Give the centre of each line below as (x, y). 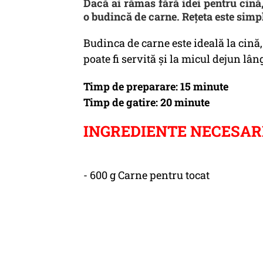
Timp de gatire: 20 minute (146, 102)
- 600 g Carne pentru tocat (146, 175)
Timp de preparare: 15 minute (156, 86)
